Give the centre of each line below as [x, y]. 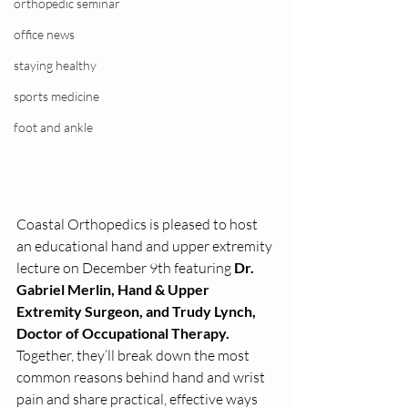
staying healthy [55, 65]
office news [44, 34]
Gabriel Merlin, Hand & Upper [114, 289]
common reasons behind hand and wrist [142, 377]
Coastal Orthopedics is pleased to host [138, 224]
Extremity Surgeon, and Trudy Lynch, [138, 311]
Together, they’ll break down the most [134, 355]
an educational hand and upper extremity [146, 245]
